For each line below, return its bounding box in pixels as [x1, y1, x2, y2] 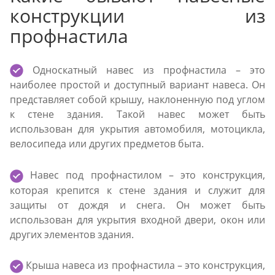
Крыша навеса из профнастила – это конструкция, [23, 258, 265, 273]
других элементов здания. [10, 227, 134, 241]
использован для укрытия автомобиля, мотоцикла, [10, 122, 265, 136]
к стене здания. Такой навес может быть [10, 107, 265, 122]
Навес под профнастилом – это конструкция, [23, 168, 265, 182]
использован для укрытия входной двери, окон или [10, 212, 265, 227]
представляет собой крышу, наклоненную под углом [10, 93, 265, 107]
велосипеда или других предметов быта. [10, 137, 204, 151]
